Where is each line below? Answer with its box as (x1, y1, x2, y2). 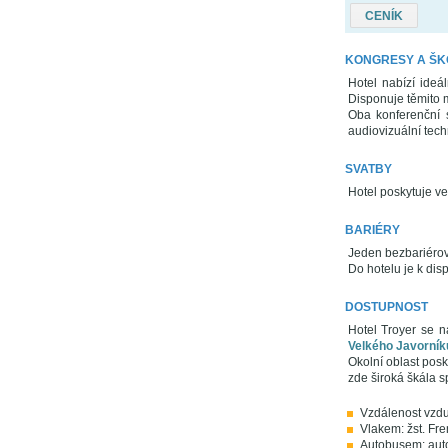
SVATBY (344, 162, 392, 177)
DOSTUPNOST (344, 300, 428, 315)
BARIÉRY (344, 223, 400, 238)
